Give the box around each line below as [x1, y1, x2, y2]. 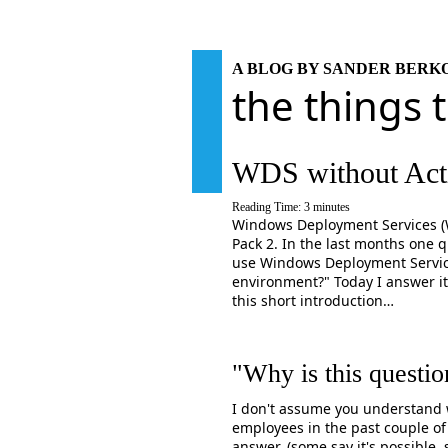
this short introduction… [232, 291, 394, 310]
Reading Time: [232, 200, 304, 214]
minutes [313, 200, 350, 214]
